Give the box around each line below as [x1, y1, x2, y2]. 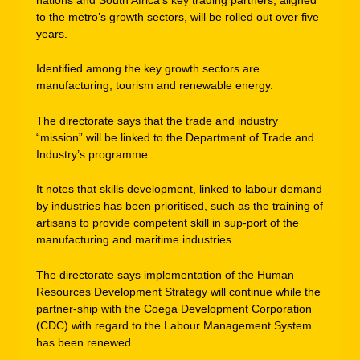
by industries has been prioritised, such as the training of [36, 199, 323, 213]
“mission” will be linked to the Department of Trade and [36, 130, 314, 144]
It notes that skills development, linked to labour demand [36, 182, 322, 196]
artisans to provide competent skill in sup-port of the [36, 216, 299, 230]
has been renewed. [36, 335, 134, 349]
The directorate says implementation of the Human [36, 268, 294, 281]
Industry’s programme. [36, 147, 151, 161]
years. [36, 27, 67, 40]
